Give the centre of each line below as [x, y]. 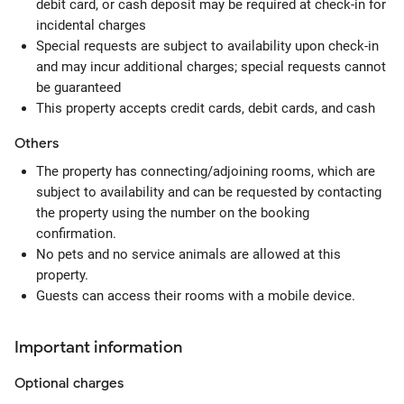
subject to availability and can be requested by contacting [209, 192]
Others [37, 143]
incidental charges [91, 25]
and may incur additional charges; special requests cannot [211, 67]
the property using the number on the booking [173, 213]
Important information [98, 347]
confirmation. [76, 234]
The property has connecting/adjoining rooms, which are [206, 171]
